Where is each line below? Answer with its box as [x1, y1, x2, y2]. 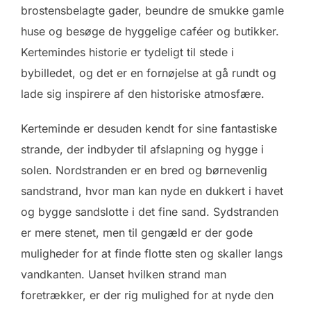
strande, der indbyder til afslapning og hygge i [21, 142, 264, 156]
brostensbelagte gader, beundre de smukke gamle [21, 3, 284, 17]
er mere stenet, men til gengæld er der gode [21, 225, 253, 239]
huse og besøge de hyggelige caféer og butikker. [21, 24, 279, 38]
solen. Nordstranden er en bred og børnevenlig [21, 162, 267, 177]
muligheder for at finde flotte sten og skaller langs [21, 246, 283, 260]
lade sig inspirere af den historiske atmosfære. [21, 86, 264, 101]
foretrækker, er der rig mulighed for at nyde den [21, 287, 274, 302]
